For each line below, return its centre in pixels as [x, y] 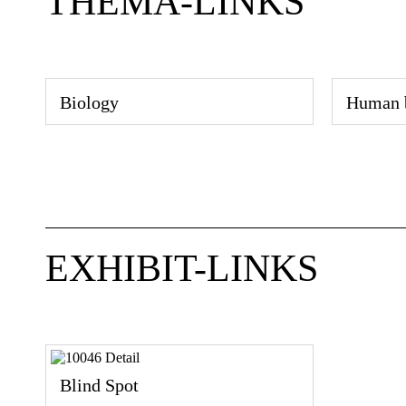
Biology [89, 102]
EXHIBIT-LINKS [182, 268]
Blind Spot [99, 385]
